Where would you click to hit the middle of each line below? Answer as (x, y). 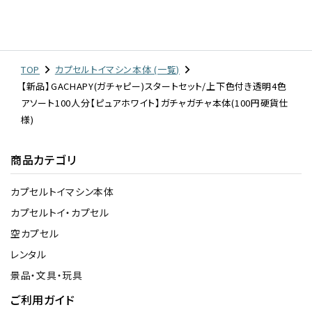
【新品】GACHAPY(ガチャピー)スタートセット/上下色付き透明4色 (154, 86)
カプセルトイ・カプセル (60, 213)
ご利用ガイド (43, 300)
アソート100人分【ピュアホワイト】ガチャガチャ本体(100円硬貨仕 (155, 103)
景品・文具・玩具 (47, 275)
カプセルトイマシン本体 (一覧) (117, 70)
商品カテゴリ (44, 160)
